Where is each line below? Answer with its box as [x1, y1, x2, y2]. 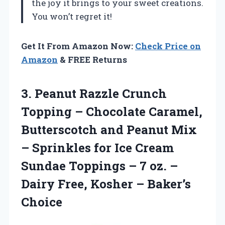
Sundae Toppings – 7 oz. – [21, 157, 178, 174]
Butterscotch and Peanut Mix [21, 121, 197, 138]
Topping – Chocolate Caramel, [21, 103, 202, 120]
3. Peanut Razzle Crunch [21, 85, 167, 101]
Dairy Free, [21, 175, 90, 192]
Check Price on [135, 40, 201, 52]
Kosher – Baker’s [90, 175, 191, 192]
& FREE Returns [58, 53, 127, 65]
